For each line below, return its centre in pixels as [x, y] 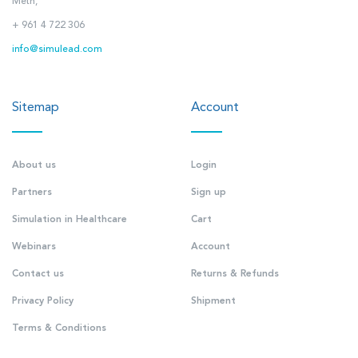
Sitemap [36, 108]
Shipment [213, 302]
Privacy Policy [43, 302]
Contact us [38, 274]
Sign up [209, 193]
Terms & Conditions [59, 329]
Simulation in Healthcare [70, 220]
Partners [32, 193]
